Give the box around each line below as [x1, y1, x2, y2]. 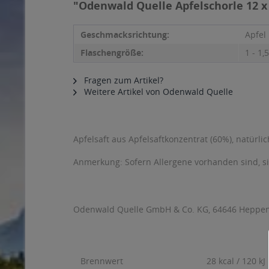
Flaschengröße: [80, 47, 144, 58]
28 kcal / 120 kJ [207, 255, 265, 267]
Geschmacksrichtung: [80, 29, 169, 40]
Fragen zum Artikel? [82, 74, 163, 86]
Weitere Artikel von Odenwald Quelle [82, 86, 233, 97]
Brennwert [80, 255, 123, 267]
